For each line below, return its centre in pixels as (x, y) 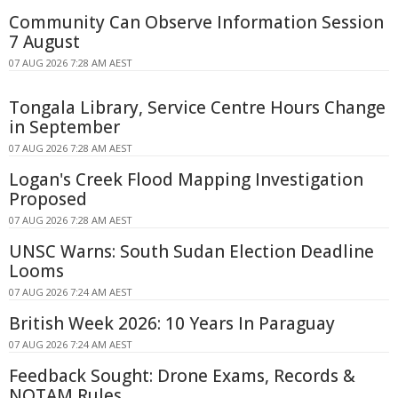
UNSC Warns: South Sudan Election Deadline (191, 251)
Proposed (48, 199)
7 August (44, 41)
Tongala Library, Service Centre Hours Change (197, 107)
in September (64, 127)
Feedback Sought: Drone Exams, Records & (182, 375)
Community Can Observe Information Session (196, 22)
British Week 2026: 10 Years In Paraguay (172, 323)
